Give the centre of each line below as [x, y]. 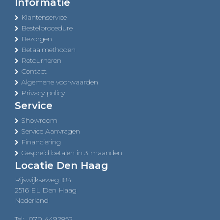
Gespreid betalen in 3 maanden [72, 152]
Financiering [41, 142]
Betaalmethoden [48, 49]
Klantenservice [44, 17]
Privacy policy [43, 93]
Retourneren [41, 60]
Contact [34, 71]
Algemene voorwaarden [60, 82]
